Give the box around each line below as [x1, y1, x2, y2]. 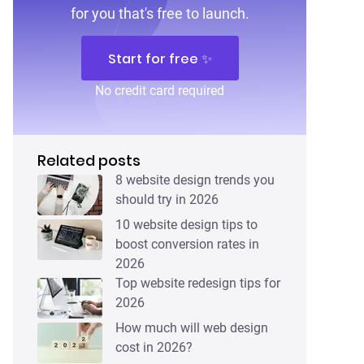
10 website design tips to [115, 216, 258, 232]
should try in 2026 [115, 191, 219, 207]
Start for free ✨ [107, 49, 212, 68]
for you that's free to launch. [70, 4, 249, 22]
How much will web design [115, 319, 269, 336]
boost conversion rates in [115, 236, 260, 252]
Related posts [37, 149, 141, 171]
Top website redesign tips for [115, 275, 281, 291]
